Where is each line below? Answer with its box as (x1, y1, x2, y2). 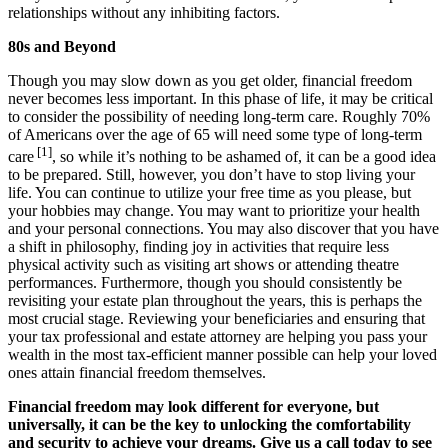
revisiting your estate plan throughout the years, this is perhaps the (8, 292, 422, 310)
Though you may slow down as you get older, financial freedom (8, 72, 412, 89)
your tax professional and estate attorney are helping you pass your (8, 328, 427, 346)
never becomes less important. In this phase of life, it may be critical (8, 90, 433, 107)
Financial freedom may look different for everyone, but (8, 398, 379, 416)
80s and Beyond (8, 38, 116, 55)
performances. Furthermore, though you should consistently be (8, 274, 402, 292)
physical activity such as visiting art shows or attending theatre (8, 256, 399, 274)
